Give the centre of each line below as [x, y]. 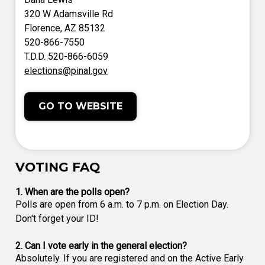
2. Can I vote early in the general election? [101, 246]
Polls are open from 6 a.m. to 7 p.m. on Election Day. [122, 205]
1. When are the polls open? [72, 192]
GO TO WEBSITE [80, 106]
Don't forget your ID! [57, 219]
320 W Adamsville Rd [69, 14]
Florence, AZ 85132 [65, 28]
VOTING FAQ [58, 167]
